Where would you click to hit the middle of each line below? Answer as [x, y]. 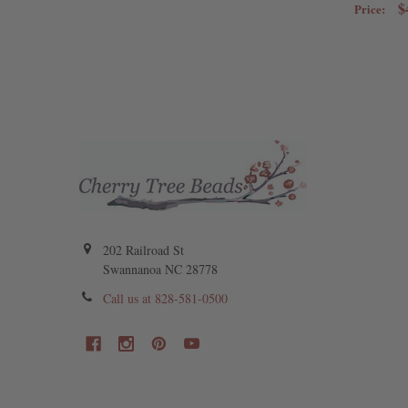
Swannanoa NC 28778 [160, 270]
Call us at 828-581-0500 [165, 299]
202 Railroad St [143, 250]
